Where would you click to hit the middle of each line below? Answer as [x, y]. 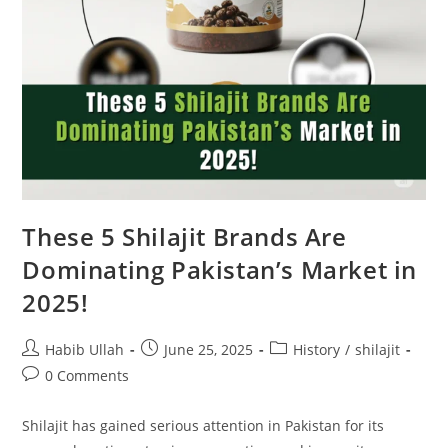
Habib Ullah [85, 349]
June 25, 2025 [209, 349]
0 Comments [87, 375]
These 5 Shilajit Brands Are [184, 236]
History [317, 349]
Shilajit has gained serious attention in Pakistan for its [203, 425]
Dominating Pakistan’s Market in [220, 269]
